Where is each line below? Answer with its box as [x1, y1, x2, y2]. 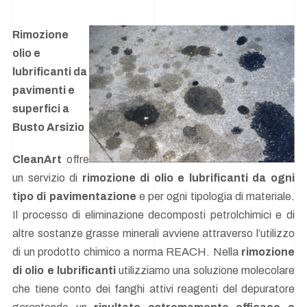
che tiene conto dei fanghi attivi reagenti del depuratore [12, 282, 295, 295]
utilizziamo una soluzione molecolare [115, 264, 295, 276]
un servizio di [12, 171, 82, 184]
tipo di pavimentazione [12, 190, 136, 202]
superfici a [12, 103, 69, 115]
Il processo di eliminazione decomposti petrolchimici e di [12, 208, 295, 221]
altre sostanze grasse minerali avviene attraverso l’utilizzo [12, 227, 295, 239]
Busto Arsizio [12, 121, 84, 134]
